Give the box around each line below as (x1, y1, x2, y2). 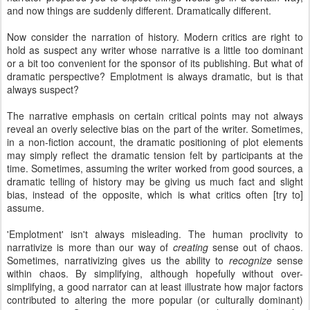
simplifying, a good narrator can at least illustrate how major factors (7, 280, 303, 293)
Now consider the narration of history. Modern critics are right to (7, 30, 303, 44)
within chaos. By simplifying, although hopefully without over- (7, 266, 303, 280)
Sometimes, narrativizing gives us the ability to (7, 253, 229, 267)
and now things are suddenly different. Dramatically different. (7, 3, 271, 17)
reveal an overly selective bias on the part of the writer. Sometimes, (7, 122, 303, 136)
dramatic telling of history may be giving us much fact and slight (7, 174, 303, 188)
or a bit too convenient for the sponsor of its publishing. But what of (7, 56, 303, 70)
